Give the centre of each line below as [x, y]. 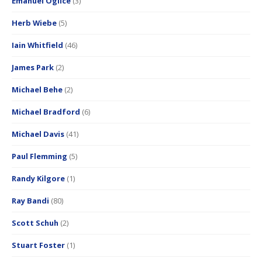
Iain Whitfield [37, 45]
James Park [33, 68]
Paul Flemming [39, 156]
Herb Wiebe [34, 23]
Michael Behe [37, 90]
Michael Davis [38, 134]
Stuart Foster [38, 245]
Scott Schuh [35, 223]
